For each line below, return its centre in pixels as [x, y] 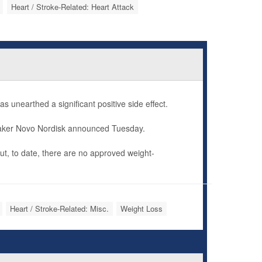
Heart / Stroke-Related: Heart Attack [72, 7]
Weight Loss [142, 208]
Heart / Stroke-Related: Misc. [59, 208]
